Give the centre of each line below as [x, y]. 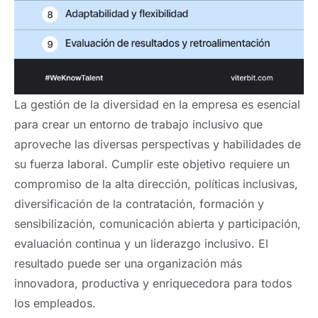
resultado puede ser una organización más [128, 263]
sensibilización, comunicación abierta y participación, [158, 223]
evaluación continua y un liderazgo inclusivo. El [141, 243]
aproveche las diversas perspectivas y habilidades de [158, 144]
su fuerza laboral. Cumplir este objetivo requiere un [152, 164]
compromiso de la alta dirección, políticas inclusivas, [156, 183]
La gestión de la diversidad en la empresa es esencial [157, 104]
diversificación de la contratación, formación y [139, 203]
